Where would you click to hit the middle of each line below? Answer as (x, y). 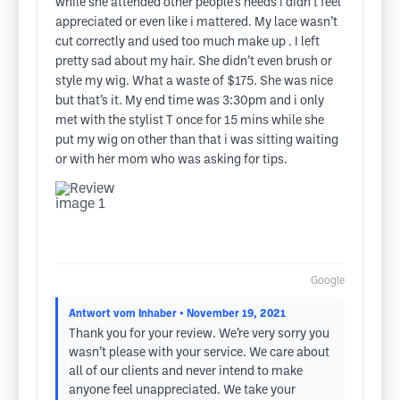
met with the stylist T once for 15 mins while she (190, 121)
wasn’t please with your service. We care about (199, 353)
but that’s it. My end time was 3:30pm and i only (190, 101)
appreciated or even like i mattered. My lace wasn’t (196, 23)
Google (328, 281)
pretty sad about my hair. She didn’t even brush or (194, 62)
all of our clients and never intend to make (186, 372)
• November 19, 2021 (233, 314)
